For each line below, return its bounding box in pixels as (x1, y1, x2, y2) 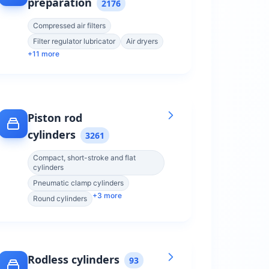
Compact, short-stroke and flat (33, 153, 136, 162)
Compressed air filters (33, 21, 106, 30)
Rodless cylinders (28, 252, 119, 267)
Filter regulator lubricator (33, 37, 115, 46)
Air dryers (126, 37, 158, 46)
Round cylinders (33, 194, 87, 203)
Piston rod (28, 110, 82, 125)
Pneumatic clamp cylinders (33, 178, 124, 187)
